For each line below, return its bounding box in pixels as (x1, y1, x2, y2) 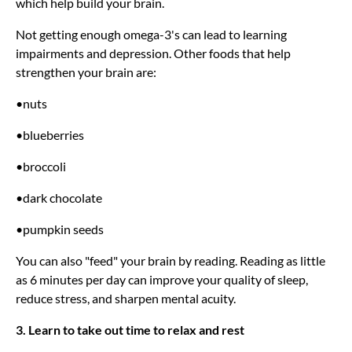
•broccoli (16, 158, 66, 174)
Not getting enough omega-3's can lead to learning (16, 26, 287, 42)
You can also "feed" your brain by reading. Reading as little (16, 252, 325, 268)
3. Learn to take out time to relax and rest (16, 321, 244, 337)
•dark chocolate (16, 189, 102, 205)
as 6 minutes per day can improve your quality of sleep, (16, 271, 308, 287)
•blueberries (16, 126, 84, 142)
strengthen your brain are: (16, 64, 156, 79)
